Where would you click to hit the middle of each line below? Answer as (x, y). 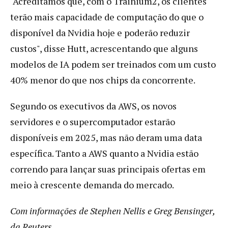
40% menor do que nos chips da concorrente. (103, 80)
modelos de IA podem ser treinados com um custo (113, 64)
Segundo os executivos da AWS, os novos (93, 106)
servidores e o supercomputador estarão (93, 121)
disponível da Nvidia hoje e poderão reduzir (100, 32)
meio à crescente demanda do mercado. (92, 184)
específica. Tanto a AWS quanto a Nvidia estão (104, 153)
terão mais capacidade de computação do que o (107, 17)
